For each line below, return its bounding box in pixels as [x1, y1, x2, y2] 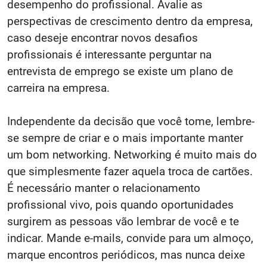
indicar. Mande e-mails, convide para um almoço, [7, 231, 253, 245]
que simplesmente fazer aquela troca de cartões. [7, 164, 253, 178]
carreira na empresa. [7, 81, 110, 95]
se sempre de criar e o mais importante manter [7, 131, 243, 145]
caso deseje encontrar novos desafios [7, 31, 198, 45]
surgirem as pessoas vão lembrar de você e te [7, 215, 239, 228]
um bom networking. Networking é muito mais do [7, 148, 257, 162]
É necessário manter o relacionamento [7, 181, 200, 195]
